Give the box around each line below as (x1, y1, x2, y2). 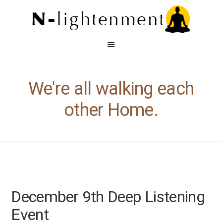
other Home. (63, 100, 159, 120)
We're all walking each (28, 78, 194, 99)
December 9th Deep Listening (11, 187, 205, 207)
